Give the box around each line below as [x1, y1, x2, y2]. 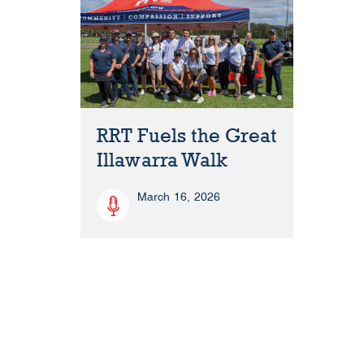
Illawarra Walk [96, 149, 228, 173]
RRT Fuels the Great [96, 124, 277, 149]
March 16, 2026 [136, 190, 221, 205]
